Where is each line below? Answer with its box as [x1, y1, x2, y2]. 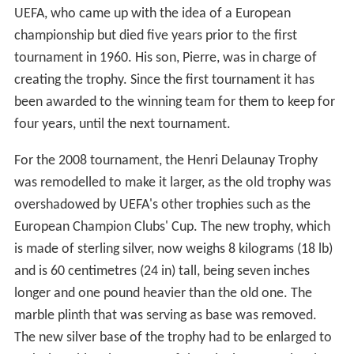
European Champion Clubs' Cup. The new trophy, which [13, 220, 330, 235]
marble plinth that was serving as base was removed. [13, 308, 317, 324]
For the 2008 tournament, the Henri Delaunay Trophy [13, 153, 318, 169]
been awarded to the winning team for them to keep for [13, 95, 335, 111]
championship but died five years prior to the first [13, 28, 297, 44]
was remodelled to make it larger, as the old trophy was [13, 175, 331, 191]
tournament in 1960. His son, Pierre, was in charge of [13, 51, 317, 66]
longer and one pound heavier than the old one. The [13, 286, 312, 302]
